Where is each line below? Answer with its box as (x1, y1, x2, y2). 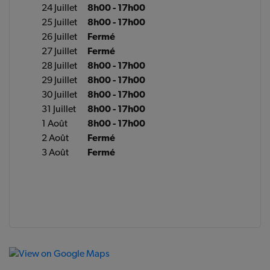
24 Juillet (42, 2, 78, 13)
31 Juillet (42, 103, 77, 115)
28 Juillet (42, 60, 78, 71)
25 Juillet (42, 16, 78, 28)
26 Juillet (42, 31, 78, 42)
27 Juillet (42, 45, 78, 57)
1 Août (42, 118, 68, 129)
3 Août (42, 146, 69, 158)
